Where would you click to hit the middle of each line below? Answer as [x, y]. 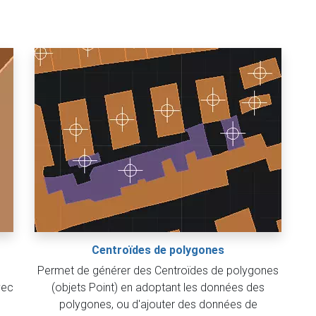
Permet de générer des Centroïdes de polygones [158, 271]
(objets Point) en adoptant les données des [158, 287]
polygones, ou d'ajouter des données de [158, 304]
